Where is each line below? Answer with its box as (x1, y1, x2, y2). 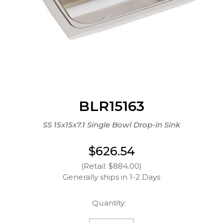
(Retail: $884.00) (81, 161, 142, 171)
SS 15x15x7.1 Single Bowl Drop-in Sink (43, 119, 180, 129)
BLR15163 (79, 97, 144, 114)
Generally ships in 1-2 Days (63, 172, 160, 182)
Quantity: (92, 198, 126, 208)
